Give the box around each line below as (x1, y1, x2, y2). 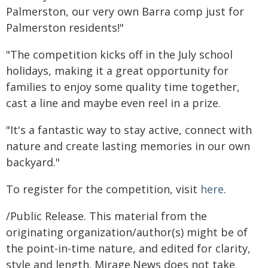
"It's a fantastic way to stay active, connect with (6, 123, 252, 137)
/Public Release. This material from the (6, 209, 207, 223)
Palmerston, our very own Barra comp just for (6, 4, 244, 19)
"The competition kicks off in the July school (6, 47, 233, 62)
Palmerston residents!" (6, 20, 124, 35)
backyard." (6, 155, 60, 169)
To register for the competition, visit (6, 182, 200, 196)
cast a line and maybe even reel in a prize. (6, 96, 221, 110)
